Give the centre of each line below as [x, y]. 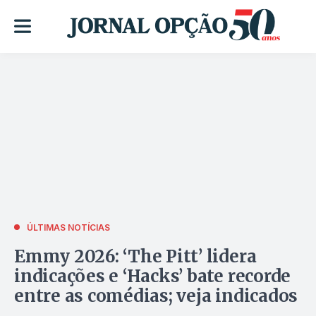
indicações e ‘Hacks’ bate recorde [153, 276]
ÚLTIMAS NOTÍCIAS [68, 227]
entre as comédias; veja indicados [156, 296]
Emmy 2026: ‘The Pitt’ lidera [135, 256]
